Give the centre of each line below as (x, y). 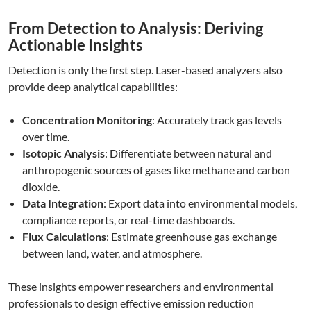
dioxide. (41, 187)
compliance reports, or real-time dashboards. (128, 220)
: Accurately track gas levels (217, 120)
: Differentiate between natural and (188, 153)
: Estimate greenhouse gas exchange (192, 237)
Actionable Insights (76, 45)
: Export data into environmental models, (200, 203)
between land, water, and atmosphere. (112, 253)
